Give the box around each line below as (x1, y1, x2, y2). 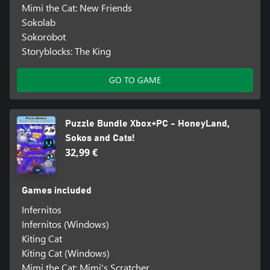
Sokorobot (21, 30, 66, 43)
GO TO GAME (109, 74, 161, 86)
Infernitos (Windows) (21, 218, 109, 231)
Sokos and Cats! (64, 133, 134, 143)
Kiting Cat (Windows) (21, 246, 110, 260)
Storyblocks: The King (21, 44, 111, 57)
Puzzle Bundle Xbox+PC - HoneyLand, (64, 118, 230, 128)
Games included (21, 186, 92, 196)
